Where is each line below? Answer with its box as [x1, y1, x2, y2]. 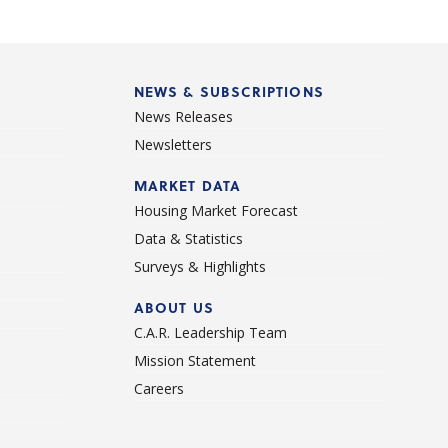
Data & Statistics [133, 229, 243, 249]
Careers [133, 379, 184, 399]
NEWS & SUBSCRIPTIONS [133, 81, 324, 103]
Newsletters [133, 135, 212, 155]
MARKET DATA [133, 175, 242, 197]
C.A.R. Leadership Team [133, 323, 287, 343]
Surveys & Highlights [133, 257, 266, 277]
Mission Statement [133, 351, 256, 371]
